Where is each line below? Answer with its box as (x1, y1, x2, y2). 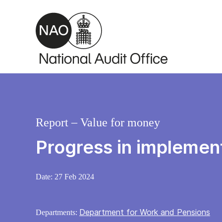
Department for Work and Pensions (79, 207, 210, 218)
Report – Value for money (36, 116, 160, 129)
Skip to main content (7, 5, 85, 15)
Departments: (36, 208, 79, 217)
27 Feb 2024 (55, 172, 94, 181)
